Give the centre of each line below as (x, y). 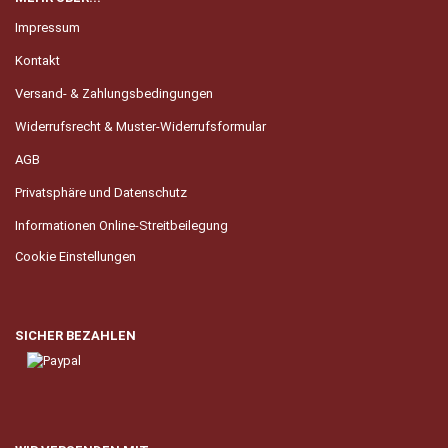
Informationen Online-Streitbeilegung (121, 225)
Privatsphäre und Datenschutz (101, 192)
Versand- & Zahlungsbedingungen (114, 93)
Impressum (47, 27)
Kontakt (37, 60)
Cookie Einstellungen (75, 256)
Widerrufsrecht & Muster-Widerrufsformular (140, 126)
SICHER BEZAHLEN (75, 335)
